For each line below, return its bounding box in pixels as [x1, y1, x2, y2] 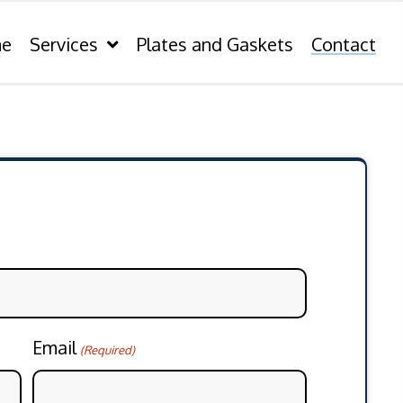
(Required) [79, 342, 135, 357]
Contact [311, 32, 377, 57]
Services [30, 32, 99, 57]
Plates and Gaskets [137, 32, 294, 57]
